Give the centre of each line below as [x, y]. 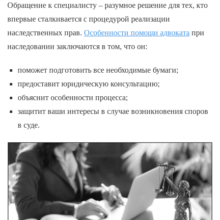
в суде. [28, 125]
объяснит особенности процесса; [72, 97]
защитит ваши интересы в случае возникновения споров [113, 111]
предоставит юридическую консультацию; [88, 83]
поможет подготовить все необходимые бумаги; [98, 70]
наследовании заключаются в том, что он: [77, 46]
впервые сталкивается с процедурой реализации [89, 19]
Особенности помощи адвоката [137, 32]
